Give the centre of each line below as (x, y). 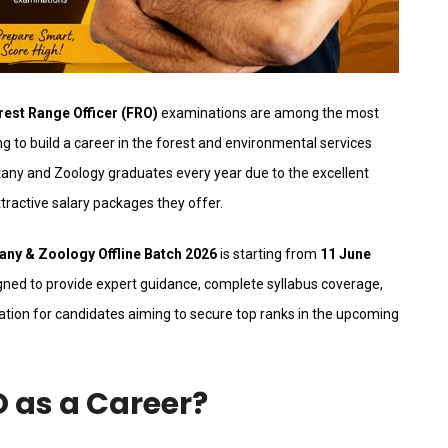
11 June (345, 254)
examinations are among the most (268, 113)
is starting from (268, 254)
